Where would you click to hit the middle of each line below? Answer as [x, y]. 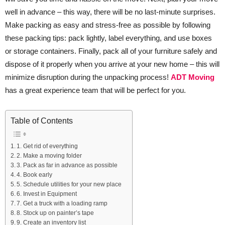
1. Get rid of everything [47, 146]
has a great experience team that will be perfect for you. [95, 90]
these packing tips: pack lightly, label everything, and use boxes [108, 38]
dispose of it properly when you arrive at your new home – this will [112, 64]
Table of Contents [42, 121]
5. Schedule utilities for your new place [69, 184]
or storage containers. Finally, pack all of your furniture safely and [111, 51]
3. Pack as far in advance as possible [67, 165]
